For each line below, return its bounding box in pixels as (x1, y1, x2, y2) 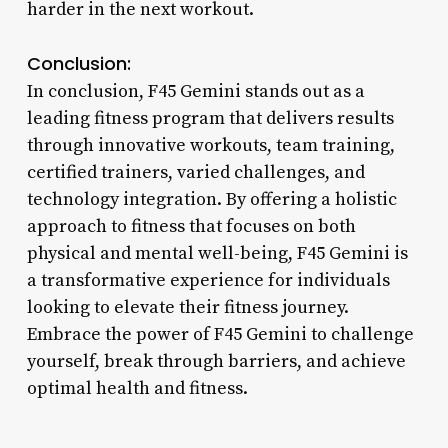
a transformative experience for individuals (26, 268, 390, 292)
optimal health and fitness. (26, 376, 248, 400)
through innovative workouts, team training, (26, 133, 395, 157)
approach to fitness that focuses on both (26, 214, 356, 238)
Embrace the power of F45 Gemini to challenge (26, 322, 414, 346)
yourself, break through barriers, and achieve (26, 349, 406, 373)
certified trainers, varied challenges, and (26, 160, 365, 184)
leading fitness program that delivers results (26, 106, 394, 130)
